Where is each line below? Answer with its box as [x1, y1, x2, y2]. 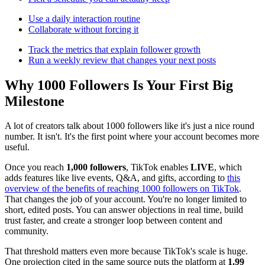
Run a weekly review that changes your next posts [28, 54, 216, 65]
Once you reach [5, 162, 66, 173]
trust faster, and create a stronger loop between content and [5, 215, 222, 226]
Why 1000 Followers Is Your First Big [5, 77, 233, 93]
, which [214, 162, 242, 173]
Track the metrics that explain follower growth [28, 44, 201, 54]
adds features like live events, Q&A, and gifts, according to [5, 173, 227, 183]
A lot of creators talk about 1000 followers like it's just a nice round [5, 121, 254, 131]
